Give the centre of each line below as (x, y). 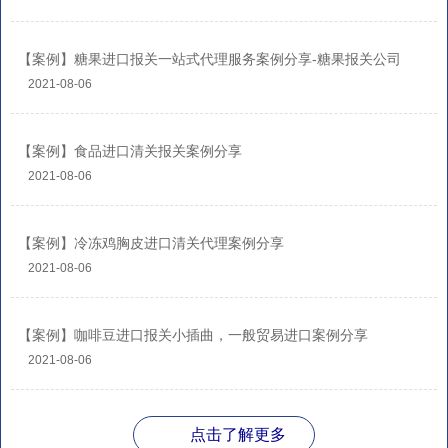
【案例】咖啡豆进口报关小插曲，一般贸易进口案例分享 (193, 335)
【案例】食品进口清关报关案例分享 (130, 151)
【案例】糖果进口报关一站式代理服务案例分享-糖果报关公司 (209, 59)
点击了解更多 (238, 434)
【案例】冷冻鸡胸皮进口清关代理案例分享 (151, 243)
